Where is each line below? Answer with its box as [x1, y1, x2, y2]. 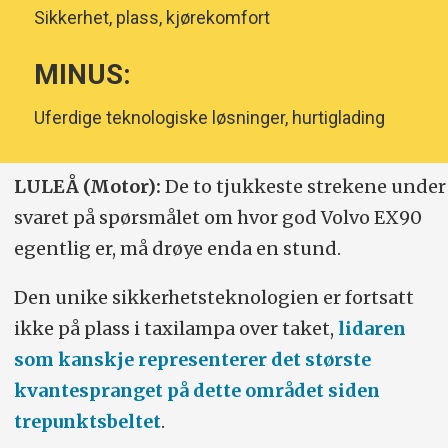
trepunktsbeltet [13, 409, 161, 433]
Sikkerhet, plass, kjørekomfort [33, 7, 270, 29]
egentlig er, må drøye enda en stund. [13, 236, 345, 260]
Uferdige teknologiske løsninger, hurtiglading [33, 106, 385, 128]
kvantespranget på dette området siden [13, 378, 380, 402]
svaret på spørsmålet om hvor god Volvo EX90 [13, 205, 422, 229]
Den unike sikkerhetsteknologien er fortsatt [13, 285, 414, 309]
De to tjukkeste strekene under [164, 174, 446, 198]
